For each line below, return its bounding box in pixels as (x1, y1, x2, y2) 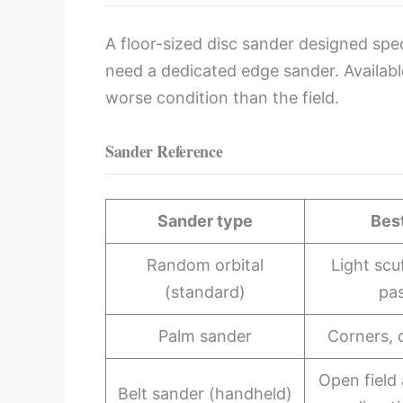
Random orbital (147, 255, 264, 274)
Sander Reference (105, 139, 223, 163)
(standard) (165, 282, 246, 301)
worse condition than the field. (105, 88, 339, 108)
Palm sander (158, 326, 252, 345)
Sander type (157, 210, 253, 230)
